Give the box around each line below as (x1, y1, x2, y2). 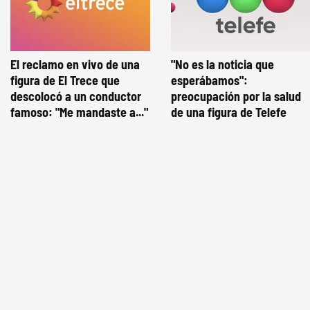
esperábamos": (171, 73, 248, 89)
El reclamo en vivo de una (10, 57, 140, 73)
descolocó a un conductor (10, 89, 141, 104)
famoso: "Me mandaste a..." (10, 104, 148, 120)
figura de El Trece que (10, 73, 120, 89)
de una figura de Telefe (171, 104, 286, 120)
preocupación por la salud (171, 89, 301, 104)
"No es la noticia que (171, 57, 274, 73)
